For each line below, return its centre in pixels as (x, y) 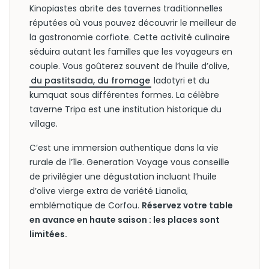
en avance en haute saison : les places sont (125, 220)
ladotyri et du (180, 80)
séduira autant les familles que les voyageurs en (131, 52)
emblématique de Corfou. (86, 205)
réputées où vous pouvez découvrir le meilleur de (133, 23)
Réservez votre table (187, 205)
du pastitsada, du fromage (90, 80)
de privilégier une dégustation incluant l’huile (123, 177)
